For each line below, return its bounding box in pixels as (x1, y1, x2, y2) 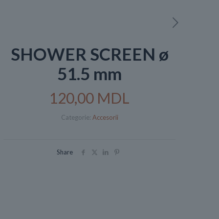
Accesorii (92, 113, 118, 121)
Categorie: (61, 113, 92, 121)
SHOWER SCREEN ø (10, 44, 169, 64)
